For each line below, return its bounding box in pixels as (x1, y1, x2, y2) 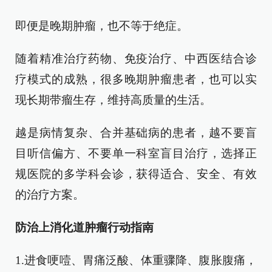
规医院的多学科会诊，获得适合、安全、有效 (15, 168, 257, 180)
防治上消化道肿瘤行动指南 (15, 221, 154, 234)
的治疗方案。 (15, 188, 84, 201)
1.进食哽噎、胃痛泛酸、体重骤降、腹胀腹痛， (15, 254, 257, 267)
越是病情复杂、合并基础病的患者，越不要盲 (15, 126, 257, 139)
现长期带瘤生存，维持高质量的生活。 (15, 93, 211, 106)
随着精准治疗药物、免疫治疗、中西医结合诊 (15, 52, 257, 65)
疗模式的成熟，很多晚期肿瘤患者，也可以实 (15, 73, 257, 86)
